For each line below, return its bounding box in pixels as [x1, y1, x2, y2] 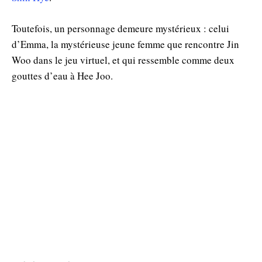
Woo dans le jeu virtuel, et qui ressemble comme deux [12, 53, 235, 67]
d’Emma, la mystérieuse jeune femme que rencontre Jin [12, 37, 239, 51]
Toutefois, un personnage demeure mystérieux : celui [12, 21, 229, 35]
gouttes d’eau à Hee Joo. [12, 68, 113, 82]
